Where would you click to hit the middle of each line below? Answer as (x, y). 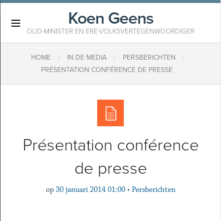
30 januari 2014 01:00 (90, 190)
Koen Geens (110, 18)
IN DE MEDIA (87, 58)
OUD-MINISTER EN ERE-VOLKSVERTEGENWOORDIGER (110, 31)
